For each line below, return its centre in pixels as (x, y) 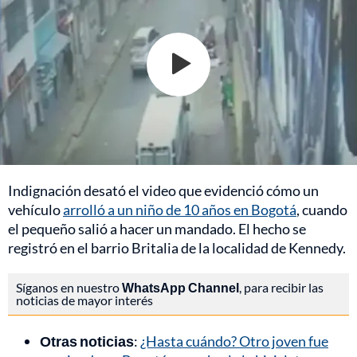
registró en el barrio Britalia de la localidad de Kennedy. (177, 247)
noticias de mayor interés (84, 300)
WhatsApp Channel (180, 287)
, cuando (322, 209)
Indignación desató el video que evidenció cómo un (163, 190)
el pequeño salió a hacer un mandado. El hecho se (157, 228)
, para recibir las (281, 287)
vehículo (35, 209)
